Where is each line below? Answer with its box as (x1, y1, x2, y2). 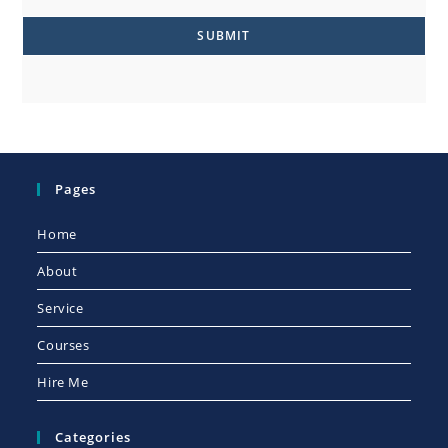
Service (37, 299, 84, 318)
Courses (37, 336, 90, 355)
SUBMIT (197, 27, 251, 45)
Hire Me (37, 373, 89, 392)
